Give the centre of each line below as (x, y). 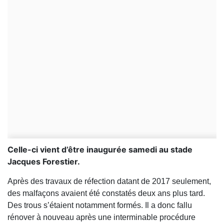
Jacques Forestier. (44, 162)
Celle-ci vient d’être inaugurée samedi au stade (100, 150)
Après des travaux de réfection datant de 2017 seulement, (109, 181)
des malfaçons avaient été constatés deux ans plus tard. (106, 193)
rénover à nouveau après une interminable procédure (101, 217)
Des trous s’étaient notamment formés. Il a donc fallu (100, 205)
